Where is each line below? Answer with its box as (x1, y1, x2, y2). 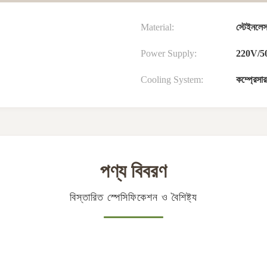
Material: (141, 22, 174, 33)
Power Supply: (141, 48, 197, 59)
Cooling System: (141, 74, 203, 85)
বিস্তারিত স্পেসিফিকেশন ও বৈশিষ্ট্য (70, 191, 197, 204)
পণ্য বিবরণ (100, 160, 167, 182)
